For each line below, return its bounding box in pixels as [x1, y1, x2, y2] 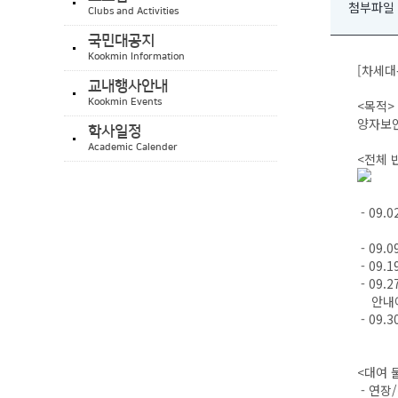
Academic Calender [88, 142, 178, 153]
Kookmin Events [88, 97, 162, 107]
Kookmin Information [88, 52, 185, 62]
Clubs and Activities [88, 6, 179, 17]
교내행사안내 [88, 78, 168, 94]
